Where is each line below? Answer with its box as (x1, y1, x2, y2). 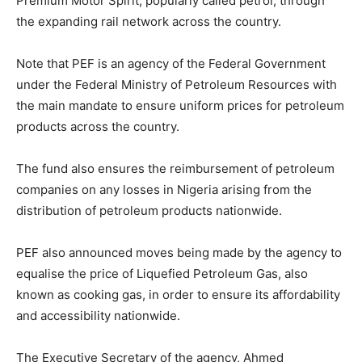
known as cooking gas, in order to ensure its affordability (16, 287, 340, 302)
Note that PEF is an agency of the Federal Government (16, 56, 326, 71)
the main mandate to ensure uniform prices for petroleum (16, 98, 344, 113)
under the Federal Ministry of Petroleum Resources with (16, 77, 337, 92)
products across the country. (16, 119, 179, 134)
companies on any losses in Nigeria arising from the (16, 182, 312, 197)
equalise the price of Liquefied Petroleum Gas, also (16, 266, 308, 281)
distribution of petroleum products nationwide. (16, 203, 282, 218)
